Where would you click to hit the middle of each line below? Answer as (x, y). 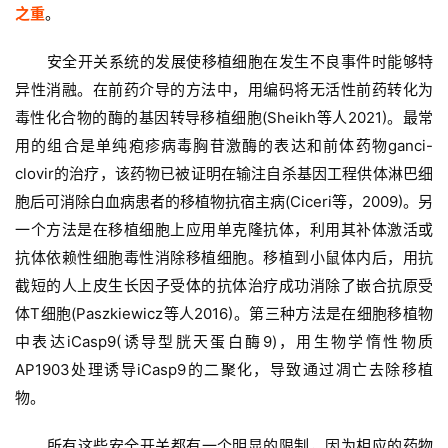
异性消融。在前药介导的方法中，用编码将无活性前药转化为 (224, 90)
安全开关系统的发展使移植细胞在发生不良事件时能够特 (240, 62)
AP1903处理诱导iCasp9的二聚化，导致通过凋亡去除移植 (224, 370)
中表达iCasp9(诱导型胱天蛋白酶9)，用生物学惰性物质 (224, 342)
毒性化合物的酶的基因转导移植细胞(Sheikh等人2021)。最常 (224, 118)
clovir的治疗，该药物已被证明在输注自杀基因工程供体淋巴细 (224, 174)
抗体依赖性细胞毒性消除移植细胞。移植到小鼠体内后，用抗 (224, 258)
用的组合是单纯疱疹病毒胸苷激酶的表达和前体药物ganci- (224, 146)
